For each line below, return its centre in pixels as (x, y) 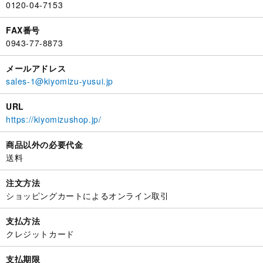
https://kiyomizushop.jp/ (54, 119)
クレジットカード (40, 234)
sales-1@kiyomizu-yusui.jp (60, 81)
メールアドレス (36, 68)
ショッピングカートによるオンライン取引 (87, 195)
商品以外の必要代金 (45, 144)
